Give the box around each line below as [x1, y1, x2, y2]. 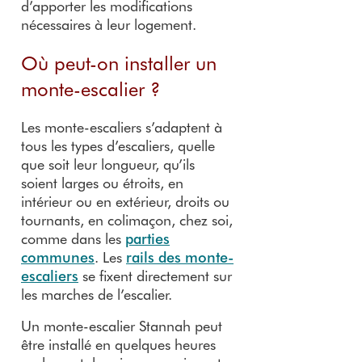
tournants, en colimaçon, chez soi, [21, 210, 233, 230]
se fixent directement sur [78, 266, 232, 286]
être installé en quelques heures [21, 335, 216, 355]
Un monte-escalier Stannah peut [21, 316, 222, 336]
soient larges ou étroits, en [21, 173, 183, 193]
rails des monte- [126, 247, 234, 267]
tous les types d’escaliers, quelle [21, 136, 215, 156]
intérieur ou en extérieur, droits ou [21, 192, 229, 212]
